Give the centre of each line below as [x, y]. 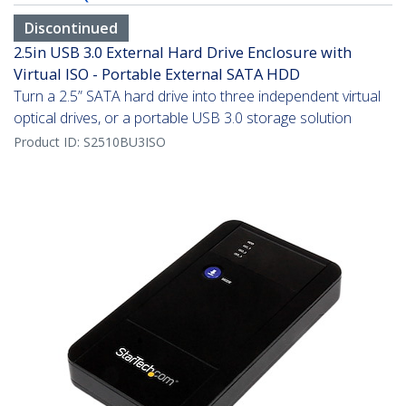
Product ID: [48, 142]
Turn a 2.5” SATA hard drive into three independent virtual [197, 97]
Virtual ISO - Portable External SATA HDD [157, 74]
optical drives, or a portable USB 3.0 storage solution [183, 118]
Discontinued [71, 29]
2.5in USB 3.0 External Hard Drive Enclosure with [183, 53]
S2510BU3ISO [125, 142]
